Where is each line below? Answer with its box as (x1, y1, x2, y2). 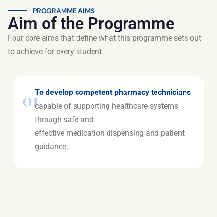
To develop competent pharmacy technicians (34, 88, 191, 97)
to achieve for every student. (8, 47, 104, 56)
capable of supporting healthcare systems (34, 101, 178, 110)
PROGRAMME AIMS (33, 6, 94, 15)
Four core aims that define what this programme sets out (8, 33, 201, 43)
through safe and (34, 115, 93, 124)
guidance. (34, 142, 68, 151)
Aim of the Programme (8, 14, 174, 33)
